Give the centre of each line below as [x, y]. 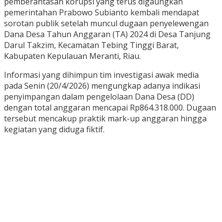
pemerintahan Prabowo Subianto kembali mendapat [102, 13]
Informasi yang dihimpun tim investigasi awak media [101, 75]
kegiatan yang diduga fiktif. [54, 130]
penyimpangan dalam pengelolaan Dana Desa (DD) [99, 97]
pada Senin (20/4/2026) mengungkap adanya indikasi [102, 86]
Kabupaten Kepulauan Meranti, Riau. [72, 56]
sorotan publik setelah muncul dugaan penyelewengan [106, 24]
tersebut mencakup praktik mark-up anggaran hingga [105, 119]
